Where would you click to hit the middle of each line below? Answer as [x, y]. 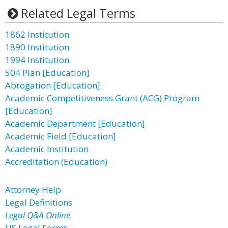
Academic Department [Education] [75, 123]
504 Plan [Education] [47, 73]
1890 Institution [37, 47]
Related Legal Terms [78, 13]
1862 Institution [37, 34]
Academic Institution [47, 149]
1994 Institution [37, 60]
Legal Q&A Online [38, 215]
